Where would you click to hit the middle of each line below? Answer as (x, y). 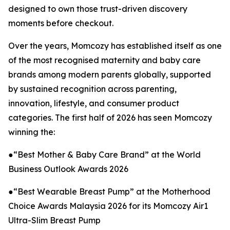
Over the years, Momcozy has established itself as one (115, 46)
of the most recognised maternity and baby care (104, 60)
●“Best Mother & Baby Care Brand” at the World (104, 155)
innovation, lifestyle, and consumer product (94, 103)
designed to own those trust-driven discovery (98, 9)
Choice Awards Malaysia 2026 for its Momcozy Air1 (108, 206)
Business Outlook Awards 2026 (68, 169)
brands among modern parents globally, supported (110, 74)
